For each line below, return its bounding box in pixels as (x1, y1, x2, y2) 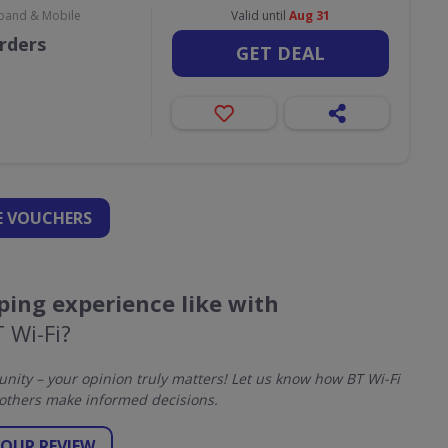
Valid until (230, 7, 289, 24)
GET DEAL (235, 41, 325, 65)
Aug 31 (288, 7, 330, 24)
